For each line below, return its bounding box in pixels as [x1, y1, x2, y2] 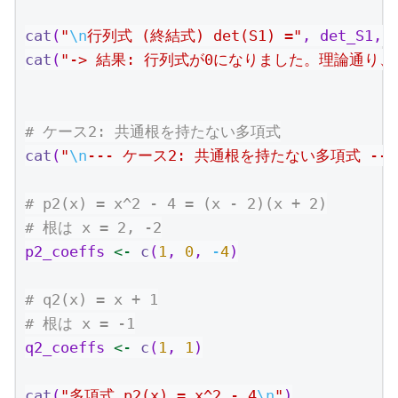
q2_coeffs [25, 338, 114, 356]
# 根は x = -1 [25, 314, 135, 332]
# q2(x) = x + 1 [25, 290, 158, 308]
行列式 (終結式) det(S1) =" [87, 26, 302, 44]
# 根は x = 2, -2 [25, 218, 162, 236]
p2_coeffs [25, 242, 114, 260]
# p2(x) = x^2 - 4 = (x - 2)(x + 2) [25, 194, 327, 212]
